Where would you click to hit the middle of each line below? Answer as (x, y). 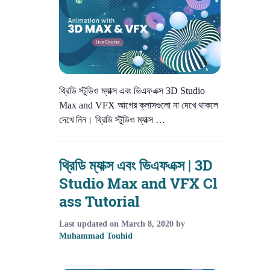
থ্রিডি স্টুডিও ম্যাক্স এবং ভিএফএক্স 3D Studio (132, 91)
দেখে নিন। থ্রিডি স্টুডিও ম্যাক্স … (112, 120)
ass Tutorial (99, 202)
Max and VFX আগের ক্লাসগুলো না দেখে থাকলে (139, 105)
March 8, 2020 (147, 224)
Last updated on (90, 224)
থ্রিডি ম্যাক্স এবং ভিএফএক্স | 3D (136, 166)
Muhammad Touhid (96, 236)
